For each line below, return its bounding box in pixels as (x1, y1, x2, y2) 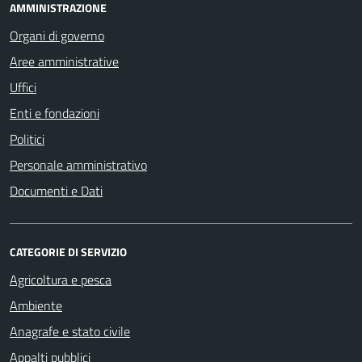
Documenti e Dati (10, 181, 103, 200)
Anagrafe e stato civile (10, 322, 130, 341)
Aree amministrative (10, 52, 119, 71)
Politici (10, 129, 44, 149)
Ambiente (10, 296, 62, 315)
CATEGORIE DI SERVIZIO (10, 243, 127, 260)
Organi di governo (10, 26, 104, 45)
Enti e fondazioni (10, 103, 99, 123)
